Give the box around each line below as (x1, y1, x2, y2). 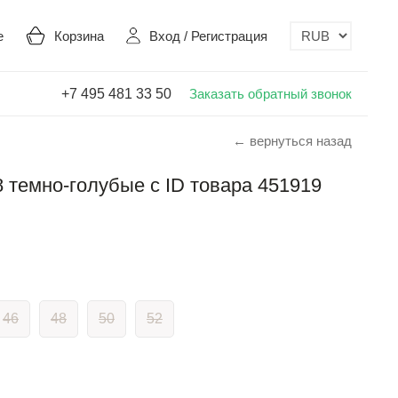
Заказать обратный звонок (189, 85, 352, 101)
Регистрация (191, 28, 267, 44)
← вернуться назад (233, 133, 352, 148)
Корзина (54, 28, 104, 44)
